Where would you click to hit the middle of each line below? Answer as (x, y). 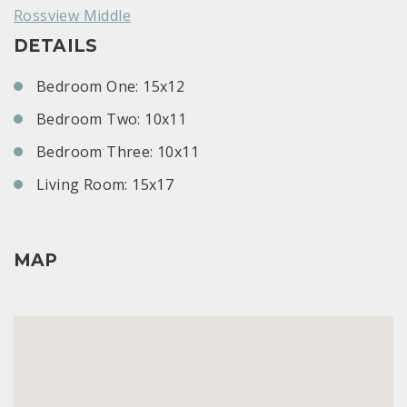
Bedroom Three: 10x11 (118, 152)
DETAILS (56, 46)
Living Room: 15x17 (105, 185)
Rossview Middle (72, 16)
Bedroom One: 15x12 (111, 87)
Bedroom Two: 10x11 (112, 119)
